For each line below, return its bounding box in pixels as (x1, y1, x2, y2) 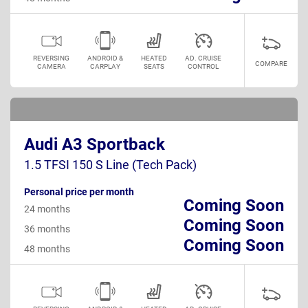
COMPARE (255, 59, 287, 67)
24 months (24, 203, 70, 214)
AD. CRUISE (185, 54, 221, 62)
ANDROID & (87, 54, 123, 62)
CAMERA (36, 62, 66, 70)
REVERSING (33, 54, 69, 62)
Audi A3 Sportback (24, 134, 165, 154)
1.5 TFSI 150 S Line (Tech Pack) (24, 157, 197, 172)
